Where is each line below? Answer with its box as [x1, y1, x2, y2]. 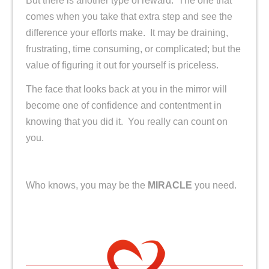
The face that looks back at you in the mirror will [25, 83, 227, 94]
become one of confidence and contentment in [25, 100, 222, 110]
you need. [192, 180, 237, 191]
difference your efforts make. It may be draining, [25, 28, 228, 38]
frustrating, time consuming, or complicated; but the [25, 44, 241, 55]
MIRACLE [147, 180, 192, 191]
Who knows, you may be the [25, 180, 148, 191]
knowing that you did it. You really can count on [25, 116, 228, 127]
